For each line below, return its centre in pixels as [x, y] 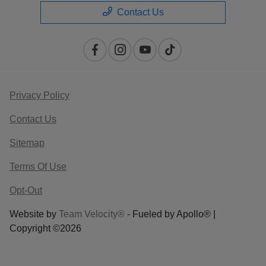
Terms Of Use [38, 166]
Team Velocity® [92, 214]
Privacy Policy [39, 95]
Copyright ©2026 [45, 228]
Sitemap [27, 142]
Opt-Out [26, 190]
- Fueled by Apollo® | [170, 214]
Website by [34, 214]
